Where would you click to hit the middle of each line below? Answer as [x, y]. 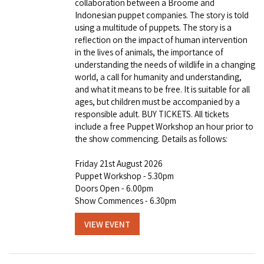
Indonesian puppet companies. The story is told [162, 15]
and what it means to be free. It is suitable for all [162, 90]
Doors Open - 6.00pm [114, 189]
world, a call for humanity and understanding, [158, 77]
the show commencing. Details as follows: [151, 139]
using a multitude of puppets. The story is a [153, 28]
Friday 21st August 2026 [119, 164]
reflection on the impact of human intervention [161, 40]
